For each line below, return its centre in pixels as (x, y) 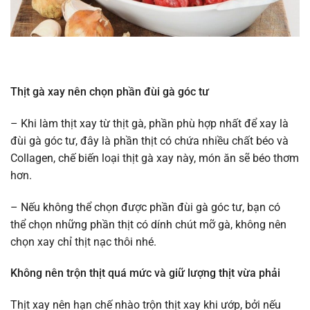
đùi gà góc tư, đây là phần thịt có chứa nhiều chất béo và (149, 140)
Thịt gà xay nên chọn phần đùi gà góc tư (110, 92)
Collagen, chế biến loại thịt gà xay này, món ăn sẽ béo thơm (155, 158)
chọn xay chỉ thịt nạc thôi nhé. (83, 241)
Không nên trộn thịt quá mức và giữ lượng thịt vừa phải (145, 273)
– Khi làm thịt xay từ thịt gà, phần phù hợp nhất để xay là (149, 123)
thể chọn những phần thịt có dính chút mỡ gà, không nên (148, 224)
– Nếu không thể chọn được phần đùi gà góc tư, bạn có (145, 207)
